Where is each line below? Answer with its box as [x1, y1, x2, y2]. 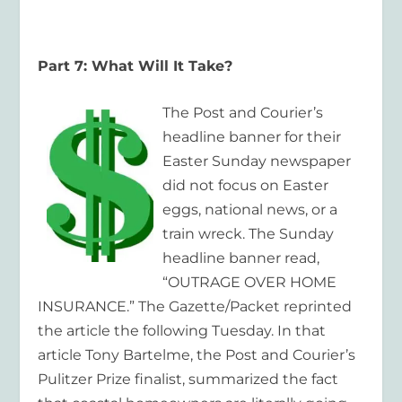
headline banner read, [162, 249, 320, 267]
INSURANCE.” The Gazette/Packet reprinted [38, 298, 353, 316]
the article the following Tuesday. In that [38, 322, 327, 340]
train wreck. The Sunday [162, 225, 335, 243]
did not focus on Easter [162, 177, 329, 195]
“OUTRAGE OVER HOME [162, 274, 337, 292]
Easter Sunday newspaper [162, 153, 352, 170]
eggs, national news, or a [162, 201, 338, 219]
